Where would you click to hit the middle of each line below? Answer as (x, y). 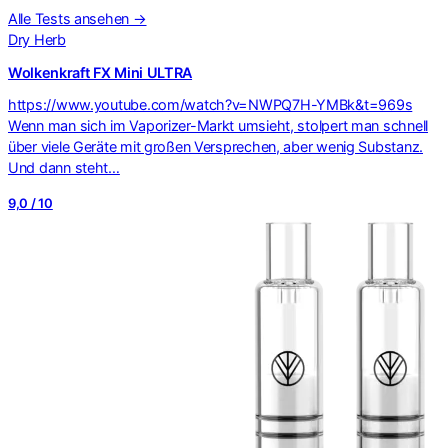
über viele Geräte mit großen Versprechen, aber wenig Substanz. (215, 147)
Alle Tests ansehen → (77, 19)
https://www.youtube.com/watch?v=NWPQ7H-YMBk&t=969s (210, 105)
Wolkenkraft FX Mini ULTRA (100, 72)
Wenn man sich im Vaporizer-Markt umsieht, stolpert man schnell (218, 126)
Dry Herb (37, 40)
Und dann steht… (64, 168)
